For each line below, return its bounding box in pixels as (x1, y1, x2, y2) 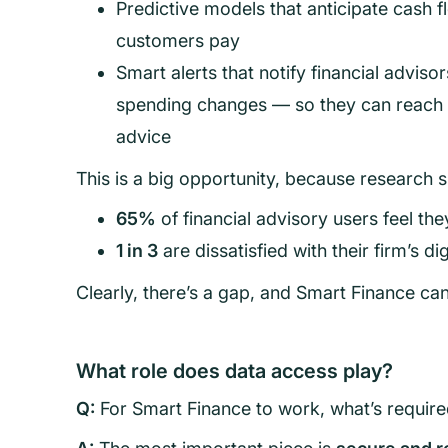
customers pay (116, 30, 240, 51)
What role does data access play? (76, 359, 393, 383)
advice (116, 126, 171, 147)
